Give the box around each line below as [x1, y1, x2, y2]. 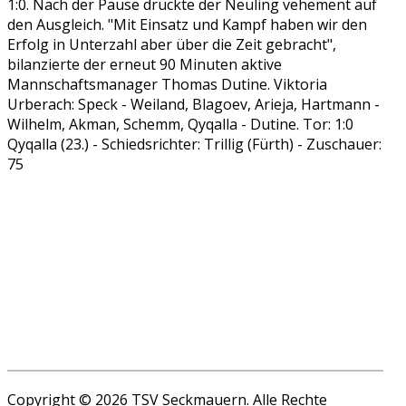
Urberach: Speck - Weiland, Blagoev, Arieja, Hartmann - [7, 93, 380, 114]
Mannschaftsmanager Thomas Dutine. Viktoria [7, 73, 327, 94]
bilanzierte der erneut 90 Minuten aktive [7, 53, 282, 74]
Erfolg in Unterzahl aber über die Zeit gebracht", [7, 34, 336, 54]
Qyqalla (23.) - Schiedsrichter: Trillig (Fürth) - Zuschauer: [7, 133, 382, 154]
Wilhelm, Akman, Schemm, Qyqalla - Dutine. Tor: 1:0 [7, 113, 353, 134]
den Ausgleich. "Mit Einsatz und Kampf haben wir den [7, 14, 367, 34]
